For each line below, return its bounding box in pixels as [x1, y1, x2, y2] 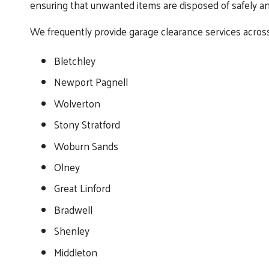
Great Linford [54, 179, 110, 198]
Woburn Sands [54, 136, 118, 155]
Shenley [54, 222, 89, 240]
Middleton [54, 243, 97, 261]
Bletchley [54, 52, 95, 70]
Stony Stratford [54, 115, 120, 134]
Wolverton [54, 94, 100, 112]
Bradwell [54, 200, 92, 219]
